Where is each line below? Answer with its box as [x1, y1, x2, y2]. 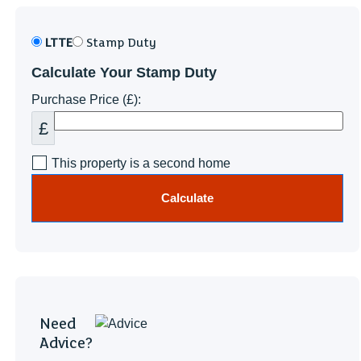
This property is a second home [52, 156, 231, 171]
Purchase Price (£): [31, 93, 142, 107]
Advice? [39, 334, 93, 352]
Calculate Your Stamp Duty [31, 64, 218, 81]
